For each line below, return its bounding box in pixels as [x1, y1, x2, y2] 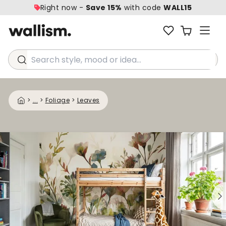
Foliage [45, 96, 70, 104]
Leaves [77, 96, 100, 104]
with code [122, 3, 164, 13]
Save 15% [85, 3, 122, 13]
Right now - [40, 3, 86, 13]
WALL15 [163, 3, 192, 13]
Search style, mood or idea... [16, 59, 126, 71]
